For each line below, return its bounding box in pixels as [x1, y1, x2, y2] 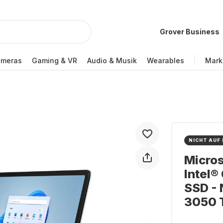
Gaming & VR [32, 56, 77, 65]
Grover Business [160, 27, 220, 36]
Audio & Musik [87, 56, 137, 65]
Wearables [147, 56, 184, 65]
